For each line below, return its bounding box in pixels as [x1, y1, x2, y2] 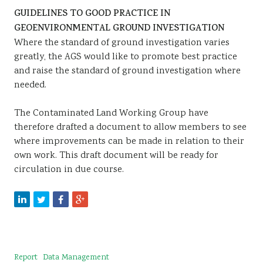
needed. [14, 79, 46, 92]
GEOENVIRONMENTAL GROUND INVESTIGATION [14, 22, 224, 36]
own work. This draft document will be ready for [14, 149, 218, 163]
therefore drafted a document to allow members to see [14, 121, 247, 134]
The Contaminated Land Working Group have [14, 107, 208, 120]
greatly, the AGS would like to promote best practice [14, 50, 237, 64]
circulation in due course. [14, 163, 124, 177]
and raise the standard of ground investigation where [14, 65, 241, 78]
